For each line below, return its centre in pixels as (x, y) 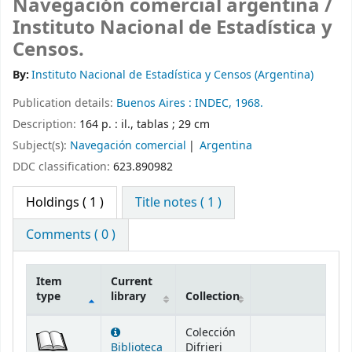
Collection (213, 297)
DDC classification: (63, 167)
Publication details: (64, 104)
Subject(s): (41, 145)
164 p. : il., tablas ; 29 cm (145, 125)
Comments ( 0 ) (71, 235)
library (128, 297)
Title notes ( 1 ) (179, 203)
